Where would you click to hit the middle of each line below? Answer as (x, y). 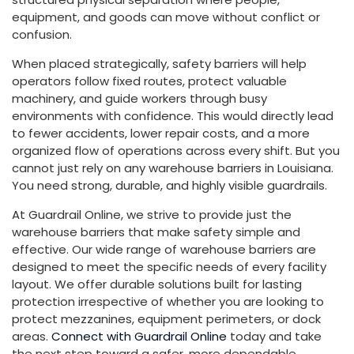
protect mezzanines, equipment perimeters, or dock (166, 318)
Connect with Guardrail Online (139, 336)
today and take (274, 336)
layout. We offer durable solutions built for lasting (157, 284)
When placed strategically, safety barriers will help (159, 63)
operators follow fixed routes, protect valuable (149, 81)
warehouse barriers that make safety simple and (156, 232)
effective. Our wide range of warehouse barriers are (164, 249)
